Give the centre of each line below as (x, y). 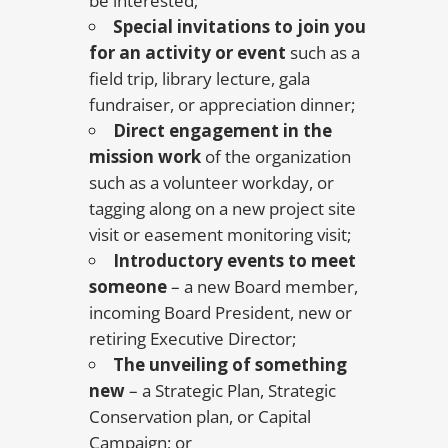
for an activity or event (187, 52)
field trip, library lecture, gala (199, 78)
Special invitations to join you (239, 26)
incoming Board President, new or (220, 312)
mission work (145, 156)
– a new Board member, (262, 286)
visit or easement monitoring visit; (220, 234)
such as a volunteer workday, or (211, 182)
